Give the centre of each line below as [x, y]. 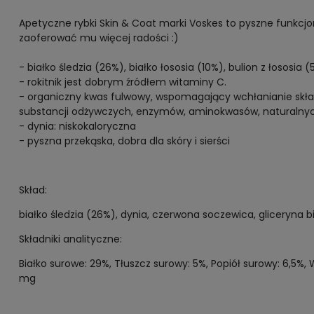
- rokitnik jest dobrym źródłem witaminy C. [122, 82]
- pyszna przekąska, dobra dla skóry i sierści [124, 141]
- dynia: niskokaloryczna [77, 126]
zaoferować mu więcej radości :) [98, 38]
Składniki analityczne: [71, 239]
